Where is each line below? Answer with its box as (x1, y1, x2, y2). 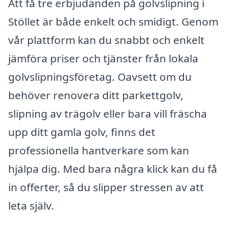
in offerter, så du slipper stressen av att (8, 179, 204, 194)
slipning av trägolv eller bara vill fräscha (8, 106, 207, 121)
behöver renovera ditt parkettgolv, (8, 87, 184, 102)
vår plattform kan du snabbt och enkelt (8, 32, 204, 47)
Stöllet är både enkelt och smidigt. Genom (8, 14, 218, 29)
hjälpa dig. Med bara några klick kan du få (8, 161, 217, 176)
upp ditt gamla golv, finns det (8, 124, 155, 139)
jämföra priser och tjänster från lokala (8, 51, 198, 65)
